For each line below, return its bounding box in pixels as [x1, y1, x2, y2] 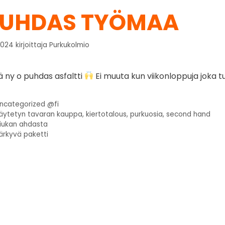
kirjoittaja [16, 40, 49, 50]
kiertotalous [86, 109, 127, 119]
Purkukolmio [49, 40, 89, 50]
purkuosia [130, 109, 163, 119]
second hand [166, 109, 211, 119]
